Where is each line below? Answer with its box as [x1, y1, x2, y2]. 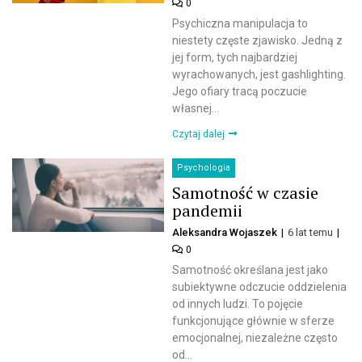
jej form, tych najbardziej [172, 51, 298, 65]
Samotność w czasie [172, 182, 319, 204]
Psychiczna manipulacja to [172, 17, 309, 31]
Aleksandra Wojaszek [172, 226, 278, 239]
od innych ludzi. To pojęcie [172, 297, 304, 311]
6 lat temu [288, 226, 336, 239]
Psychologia [177, 162, 231, 174]
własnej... [172, 102, 220, 116]
